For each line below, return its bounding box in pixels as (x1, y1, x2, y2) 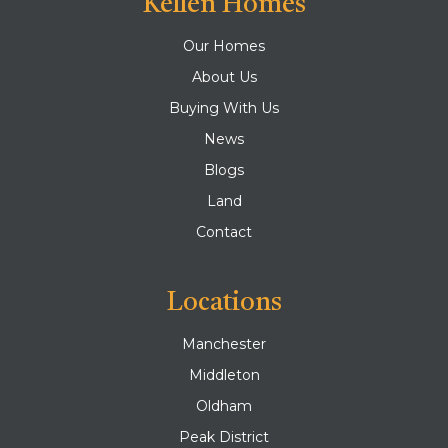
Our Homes (183, 37, 265, 55)
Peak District (179, 428, 269, 446)
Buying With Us (169, 99, 279, 117)
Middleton (188, 366, 260, 384)
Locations (166, 290, 282, 316)
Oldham (196, 397, 252, 415)
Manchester (182, 335, 266, 353)
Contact (196, 223, 252, 241)
